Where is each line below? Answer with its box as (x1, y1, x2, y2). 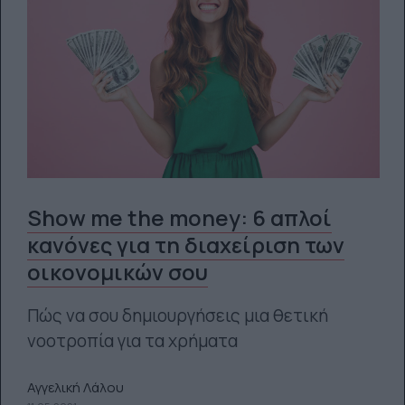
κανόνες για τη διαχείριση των (26, 230, 344, 259)
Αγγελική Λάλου (26, 378, 124, 397)
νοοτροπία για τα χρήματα (26, 328, 238, 353)
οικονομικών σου (26, 257, 208, 287)
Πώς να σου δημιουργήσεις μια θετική (26, 303, 328, 327)
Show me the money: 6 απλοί (26, 202, 332, 232)
